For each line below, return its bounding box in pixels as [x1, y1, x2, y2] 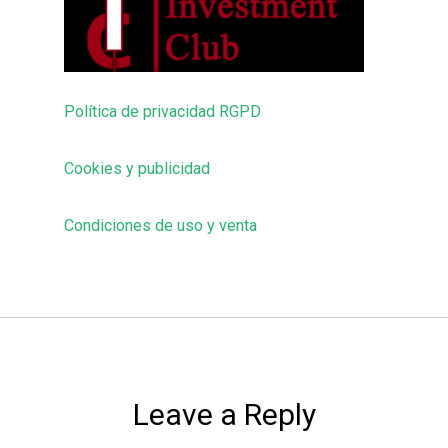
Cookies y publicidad [64, 159, 210, 178]
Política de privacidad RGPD [64, 102, 261, 121]
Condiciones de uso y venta [64, 216, 257, 235]
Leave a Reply [132, 397, 316, 432]
